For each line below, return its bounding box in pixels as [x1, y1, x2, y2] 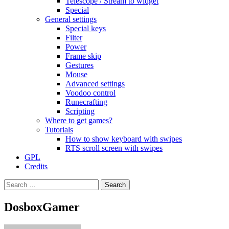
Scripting [65, 107, 95, 116]
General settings [45, 15, 97, 24]
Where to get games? [45, 116, 112, 125]
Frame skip [65, 52, 101, 60]
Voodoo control [65, 88, 116, 97]
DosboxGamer [4, 200, 80, 214]
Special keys [65, 24, 106, 33]
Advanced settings [65, 79, 125, 88]
